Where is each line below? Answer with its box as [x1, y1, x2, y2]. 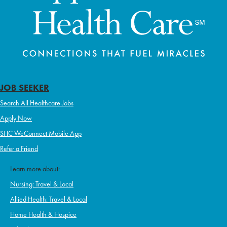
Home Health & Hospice [10, 210, 77, 219]
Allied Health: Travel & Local [10, 195, 87, 204]
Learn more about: [10, 164, 60, 174]
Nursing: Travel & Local [10, 179, 73, 189]
